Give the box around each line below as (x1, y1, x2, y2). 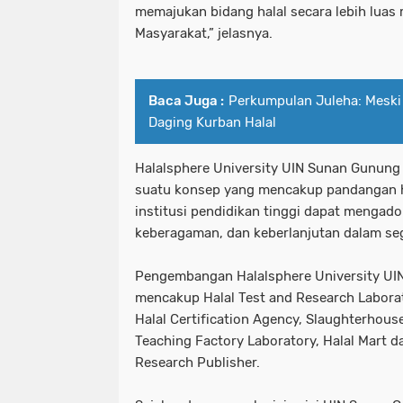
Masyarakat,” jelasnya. (135, 25, 273, 42)
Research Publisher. (135, 354, 260, 372)
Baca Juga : (148, 93, 224, 110)
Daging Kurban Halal (148, 114, 276, 131)
